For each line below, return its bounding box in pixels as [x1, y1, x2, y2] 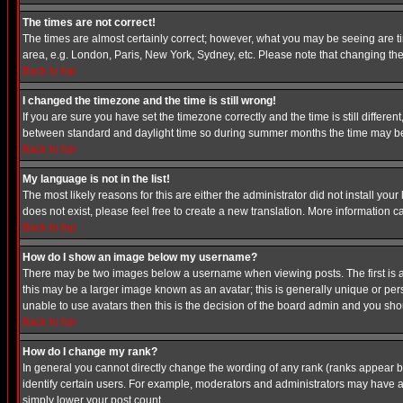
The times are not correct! [22, 16, 156, 29]
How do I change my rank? [22, 345, 157, 358]
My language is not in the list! [22, 173, 170, 185]
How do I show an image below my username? [22, 251, 257, 264]
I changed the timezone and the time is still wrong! [22, 94, 276, 107]
